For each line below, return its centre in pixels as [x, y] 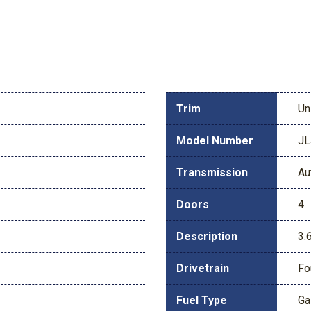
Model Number [215, 140]
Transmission [212, 172]
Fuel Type [202, 300]
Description [207, 236]
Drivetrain [203, 268]
